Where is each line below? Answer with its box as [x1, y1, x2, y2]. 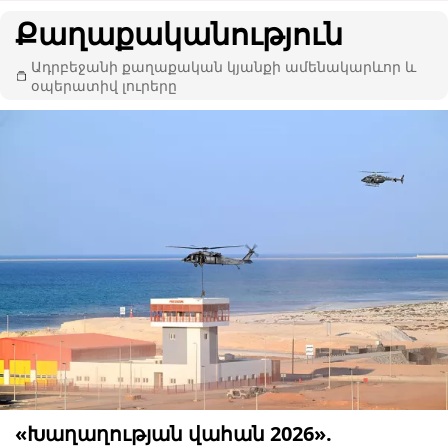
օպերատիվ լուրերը [31, 75, 178, 95]
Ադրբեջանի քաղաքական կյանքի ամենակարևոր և [31, 56, 417, 76]
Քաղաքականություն [15, 12, 343, 54]
